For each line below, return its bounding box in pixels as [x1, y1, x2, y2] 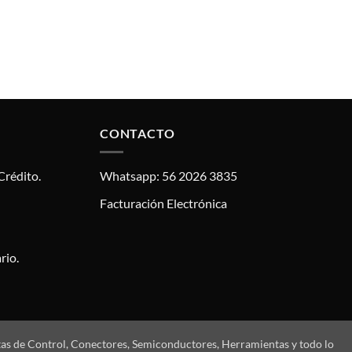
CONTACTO [100, 125, 175, 141]
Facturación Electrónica [100, 195, 227, 211]
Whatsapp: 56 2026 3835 [100, 168, 237, 184]
